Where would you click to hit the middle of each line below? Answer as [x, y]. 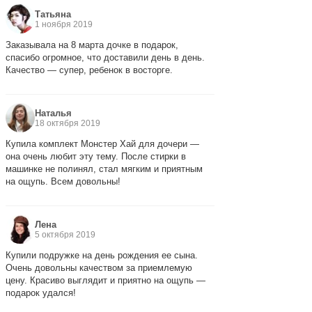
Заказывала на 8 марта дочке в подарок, [92, 45]
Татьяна [53, 14]
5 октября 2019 [65, 234]
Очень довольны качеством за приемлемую [99, 268]
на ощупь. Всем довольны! [63, 182]
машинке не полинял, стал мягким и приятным [104, 169]
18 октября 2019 [68, 123]
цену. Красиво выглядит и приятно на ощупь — [106, 281]
